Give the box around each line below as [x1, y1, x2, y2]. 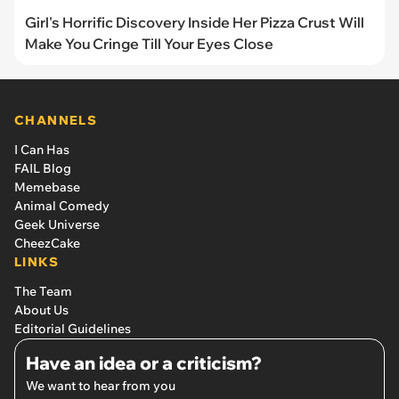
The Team [14, 283, 72, 300]
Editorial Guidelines [14, 321, 131, 338]
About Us [14, 302, 69, 319]
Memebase [14, 179, 80, 196]
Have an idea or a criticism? [26, 352, 262, 375]
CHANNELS [14, 112, 98, 129]
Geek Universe [14, 216, 100, 233]
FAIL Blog [14, 160, 71, 177]
